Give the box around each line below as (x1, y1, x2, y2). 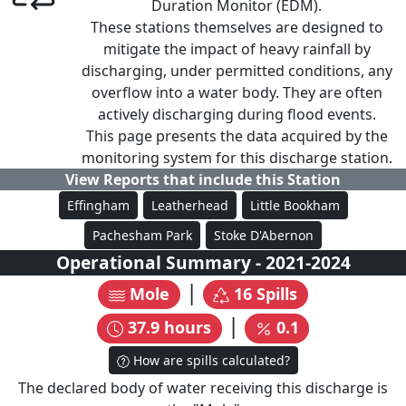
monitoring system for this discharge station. (81, 148, 392, 168)
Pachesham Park (92, 227, 192, 244)
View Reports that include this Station (65, 169, 341, 189)
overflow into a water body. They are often (91, 82, 382, 102)
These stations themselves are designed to (90, 17, 383, 37)
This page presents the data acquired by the (85, 126, 388, 146)
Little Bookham (249, 197, 340, 214)
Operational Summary (55, 250, 256, 275)
